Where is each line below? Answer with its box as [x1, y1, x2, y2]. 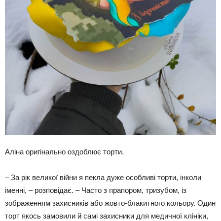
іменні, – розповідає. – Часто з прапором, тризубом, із [5, 185, 186, 194]
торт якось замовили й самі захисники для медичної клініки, [5, 211, 208, 220]
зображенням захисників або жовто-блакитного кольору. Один [5, 198, 216, 207]
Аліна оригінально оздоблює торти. [5, 147, 124, 156]
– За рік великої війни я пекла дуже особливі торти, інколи [5, 173, 201, 182]
